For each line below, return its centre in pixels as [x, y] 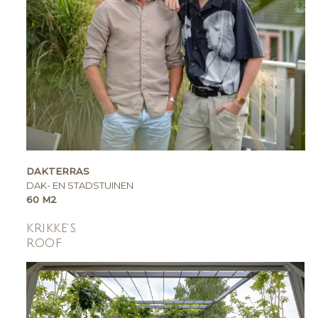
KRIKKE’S [51, 228]
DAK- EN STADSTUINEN [80, 186]
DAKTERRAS [60, 171]
